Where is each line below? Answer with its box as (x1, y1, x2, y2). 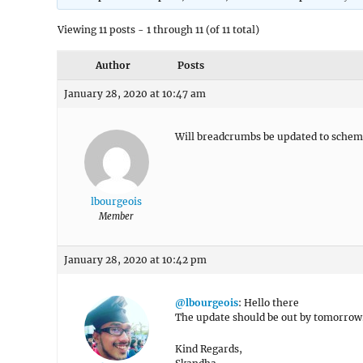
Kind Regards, (175, 343, 242, 355)
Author (95, 59, 130, 71)
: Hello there (238, 297, 299, 309)
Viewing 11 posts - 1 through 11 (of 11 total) (58, 23, 259, 36)
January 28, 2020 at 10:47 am (64, 88, 206, 100)
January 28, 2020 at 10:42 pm (64, 254, 207, 266)
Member (99, 211, 134, 222)
